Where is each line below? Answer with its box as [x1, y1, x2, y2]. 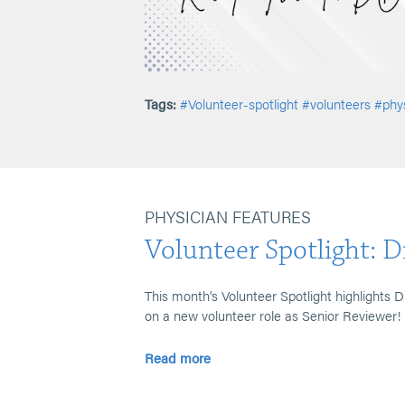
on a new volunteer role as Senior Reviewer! [145, 306, 400, 325]
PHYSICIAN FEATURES [145, 205, 311, 228]
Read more [145, 348, 211, 367]
